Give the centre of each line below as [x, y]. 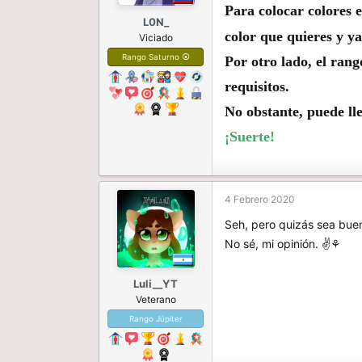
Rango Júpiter [156, 319]
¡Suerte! [250, 136]
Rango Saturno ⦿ [156, 57]
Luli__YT [156, 284]
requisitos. [257, 86]
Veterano [156, 300]
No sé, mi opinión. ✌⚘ [283, 244]
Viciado [156, 37]
